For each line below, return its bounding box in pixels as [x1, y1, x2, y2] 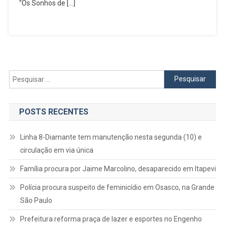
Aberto [193, 135, 214, 143]
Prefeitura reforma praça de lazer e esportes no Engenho [20, 214, 202, 223]
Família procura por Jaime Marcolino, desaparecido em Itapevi [20, 164, 216, 173]
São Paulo [20, 196, 52, 204]
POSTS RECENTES [19, 106, 88, 117]
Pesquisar [164, 71, 196, 80]
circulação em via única [20, 146, 93, 154]
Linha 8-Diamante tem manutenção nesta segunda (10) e [20, 133, 202, 141]
